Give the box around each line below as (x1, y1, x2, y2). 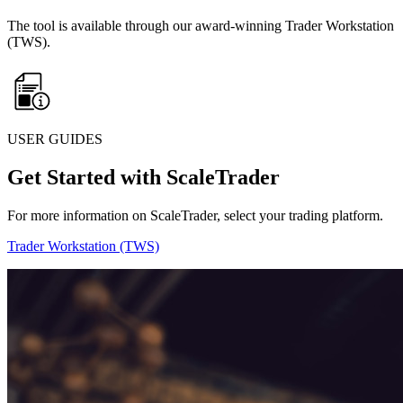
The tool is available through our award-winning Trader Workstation (7, 18, 394, 34)
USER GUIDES (7, 131, 103, 148)
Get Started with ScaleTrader (7, 166, 280, 190)
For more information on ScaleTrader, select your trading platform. (7, 207, 383, 223)
